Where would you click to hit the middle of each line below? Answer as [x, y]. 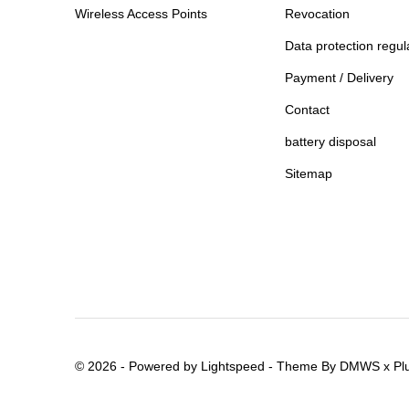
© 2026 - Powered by [138, 366]
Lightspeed [233, 366]
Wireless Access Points [141, 14]
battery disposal [331, 142]
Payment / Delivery [340, 78]
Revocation [318, 14]
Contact [308, 110]
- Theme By [302, 366]
